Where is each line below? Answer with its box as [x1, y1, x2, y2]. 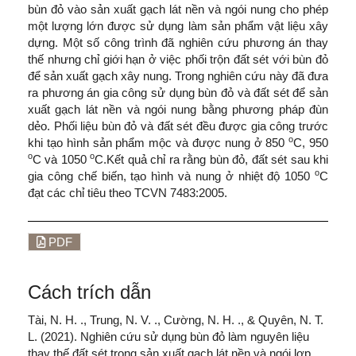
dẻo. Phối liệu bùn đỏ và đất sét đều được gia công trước [28, 118, 328, 133]
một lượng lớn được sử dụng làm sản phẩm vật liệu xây [28, 18, 328, 33]
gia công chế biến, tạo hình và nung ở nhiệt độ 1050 [28, 168, 315, 183]
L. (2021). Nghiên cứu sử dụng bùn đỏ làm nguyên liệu [28, 329, 309, 343]
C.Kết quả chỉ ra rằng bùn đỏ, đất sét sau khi [95, 152, 329, 166]
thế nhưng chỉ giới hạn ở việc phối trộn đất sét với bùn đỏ [28, 52, 328, 66]
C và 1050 [33, 152, 91, 166]
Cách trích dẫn [28, 281, 151, 304]
